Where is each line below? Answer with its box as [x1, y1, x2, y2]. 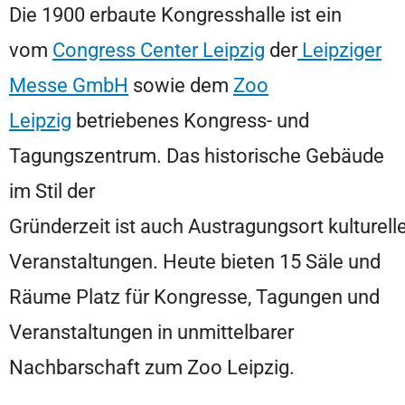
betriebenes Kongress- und [71, 108, 309, 132]
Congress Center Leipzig [52, 37, 265, 61]
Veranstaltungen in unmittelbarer [9, 319, 294, 344]
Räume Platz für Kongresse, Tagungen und [9, 284, 380, 308]
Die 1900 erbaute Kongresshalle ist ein [9, 2, 342, 26]
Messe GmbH [9, 72, 128, 97]
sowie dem [128, 72, 229, 97]
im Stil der [9, 178, 95, 202]
